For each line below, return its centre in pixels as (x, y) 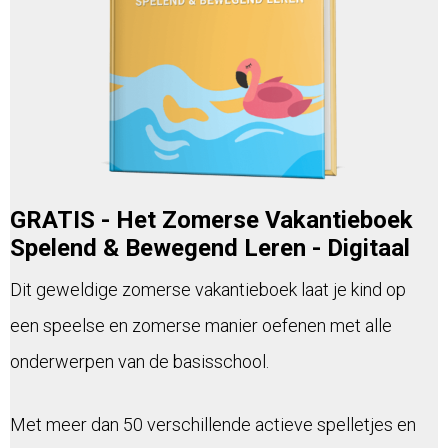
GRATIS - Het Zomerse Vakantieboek (211, 220)
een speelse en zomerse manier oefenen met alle (201, 326)
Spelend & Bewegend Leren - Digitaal (213, 248)
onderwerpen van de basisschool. (139, 362)
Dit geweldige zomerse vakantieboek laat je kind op (208, 290)
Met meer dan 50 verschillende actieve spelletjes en (213, 425)
